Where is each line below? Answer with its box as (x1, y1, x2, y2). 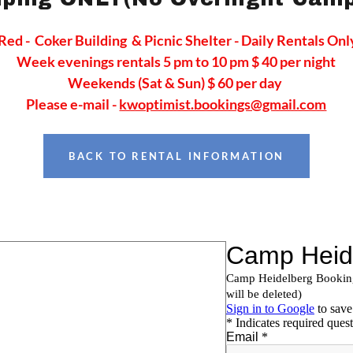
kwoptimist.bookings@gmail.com (119, 95, 327, 113)
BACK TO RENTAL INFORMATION (68, 150, 285, 162)
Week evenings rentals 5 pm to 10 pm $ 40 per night (17, 53, 336, 70)
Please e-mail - (26, 95, 120, 113)
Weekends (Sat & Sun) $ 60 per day (68, 74, 285, 91)
